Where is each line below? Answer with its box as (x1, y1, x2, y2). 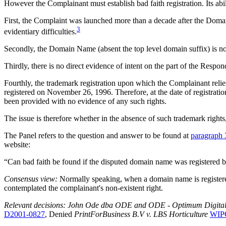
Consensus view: (4, 175, 60, 184)
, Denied (45, 210, 74, 219)
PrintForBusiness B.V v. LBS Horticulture (74, 210, 208, 219)
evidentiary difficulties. (4, 27, 77, 36)
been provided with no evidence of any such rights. (4, 97, 166, 106)
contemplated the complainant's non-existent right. (4, 184, 163, 193)
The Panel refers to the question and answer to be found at (4, 131, 191, 140)
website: (4, 140, 30, 149)
